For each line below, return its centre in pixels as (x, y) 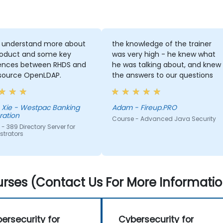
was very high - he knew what (164, 55)
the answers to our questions (162, 75)
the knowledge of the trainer (162, 44)
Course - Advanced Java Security (164, 119)
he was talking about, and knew (166, 65)
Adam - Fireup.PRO (155, 108)
